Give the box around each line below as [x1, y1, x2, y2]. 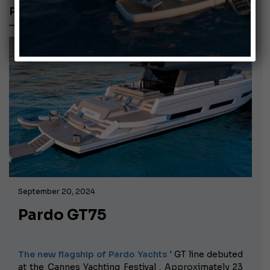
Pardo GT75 [18, 206, 107, 224]
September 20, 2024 [18, 186, 95, 196]
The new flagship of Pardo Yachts [18, 248, 167, 260]
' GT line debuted [167, 248, 243, 260]
